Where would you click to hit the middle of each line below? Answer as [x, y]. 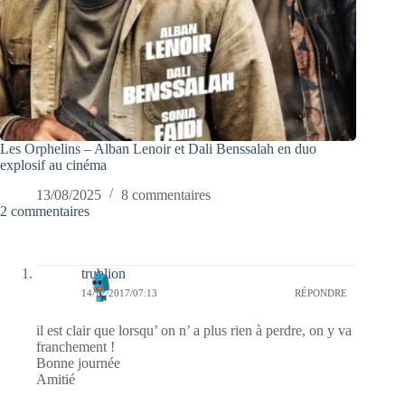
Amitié [56, 379]
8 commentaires [166, 194]
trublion [104, 273]
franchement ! [75, 346]
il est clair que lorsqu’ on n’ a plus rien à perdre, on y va [194, 330]
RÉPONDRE [321, 293]
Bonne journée [78, 363]
